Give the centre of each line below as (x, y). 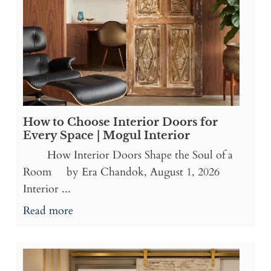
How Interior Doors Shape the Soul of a (128, 155)
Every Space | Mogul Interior (106, 136)
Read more (48, 211)
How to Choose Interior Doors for (120, 122)
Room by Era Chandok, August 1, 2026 (121, 172)
